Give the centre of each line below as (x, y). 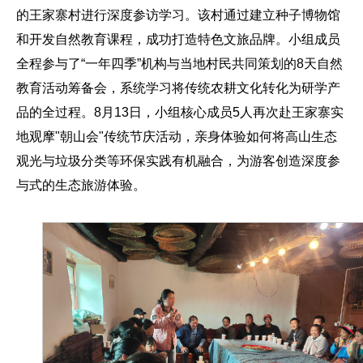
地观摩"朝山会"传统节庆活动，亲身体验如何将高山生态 (177, 137)
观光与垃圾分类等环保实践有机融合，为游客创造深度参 (178, 161)
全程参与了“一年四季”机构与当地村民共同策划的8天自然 (179, 64)
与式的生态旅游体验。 (81, 186)
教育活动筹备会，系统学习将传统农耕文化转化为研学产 (178, 88)
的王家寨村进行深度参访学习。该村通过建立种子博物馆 (178, 15)
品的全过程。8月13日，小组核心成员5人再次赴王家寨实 (180, 113)
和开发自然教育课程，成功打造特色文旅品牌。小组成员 (178, 40)
